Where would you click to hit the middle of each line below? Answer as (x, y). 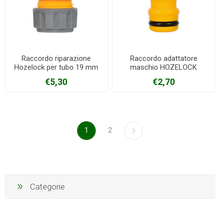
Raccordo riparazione (56, 59)
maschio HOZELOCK (164, 68)
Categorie (47, 186)
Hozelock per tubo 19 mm (56, 68)
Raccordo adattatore (164, 59)
